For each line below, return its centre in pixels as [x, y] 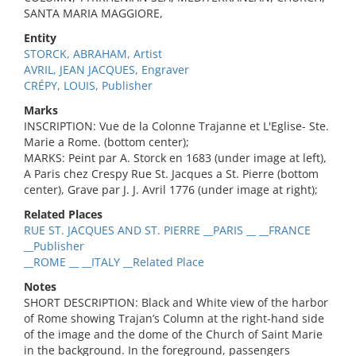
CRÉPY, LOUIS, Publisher [88, 85]
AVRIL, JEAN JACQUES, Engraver [106, 70]
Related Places [63, 214]
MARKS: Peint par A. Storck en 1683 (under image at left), [175, 158]
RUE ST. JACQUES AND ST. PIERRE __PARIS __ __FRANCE [167, 230]
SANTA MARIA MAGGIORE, [93, 13]
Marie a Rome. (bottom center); [106, 142]
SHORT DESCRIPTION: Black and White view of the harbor [176, 302]
